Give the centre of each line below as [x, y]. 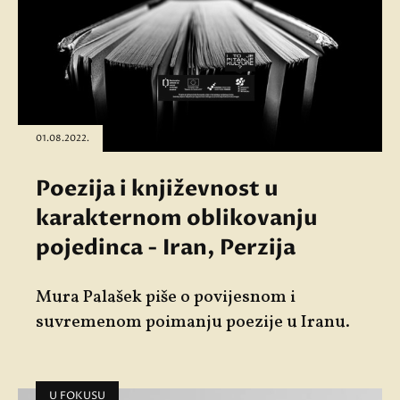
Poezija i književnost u [157, 188]
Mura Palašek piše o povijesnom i [166, 297]
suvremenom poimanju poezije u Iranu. [193, 322]
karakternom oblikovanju [177, 218]
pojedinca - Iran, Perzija [166, 247]
